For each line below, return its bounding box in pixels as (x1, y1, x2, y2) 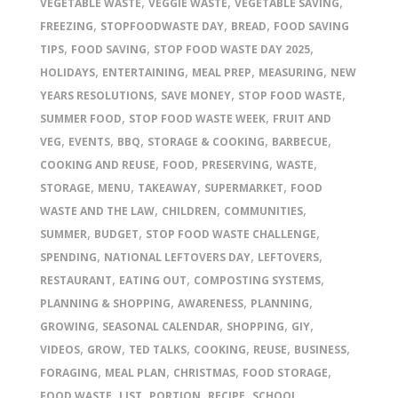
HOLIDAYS (40, 65, 95, 80)
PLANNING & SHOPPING (40, 296, 171, 311)
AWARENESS (178, 296, 243, 311)
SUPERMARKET (204, 180, 283, 195)
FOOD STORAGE (243, 365, 328, 380)
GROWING (40, 319, 95, 334)
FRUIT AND (273, 111, 331, 126)
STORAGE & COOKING (147, 134, 265, 149)
